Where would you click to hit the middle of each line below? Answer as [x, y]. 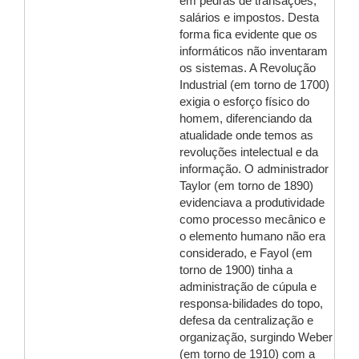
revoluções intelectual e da [249, 152]
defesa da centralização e [246, 321]
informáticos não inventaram [254, 51]
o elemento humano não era [252, 236]
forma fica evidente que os [248, 34]
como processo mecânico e [252, 220]
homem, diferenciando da [246, 119]
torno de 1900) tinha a [236, 270]
